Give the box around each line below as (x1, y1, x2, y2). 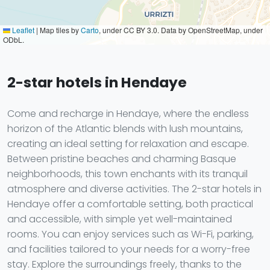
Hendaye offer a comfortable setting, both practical (7, 197, 253, 211)
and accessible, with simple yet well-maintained (7, 212, 232, 226)
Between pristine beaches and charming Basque (7, 152, 236, 166)
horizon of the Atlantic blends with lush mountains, (7, 122, 243, 136)
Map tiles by (38, 25, 81, 35)
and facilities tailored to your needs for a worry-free (7, 242, 250, 256)
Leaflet (10, 25, 34, 35)
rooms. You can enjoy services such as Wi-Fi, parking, (7, 227, 254, 241)
